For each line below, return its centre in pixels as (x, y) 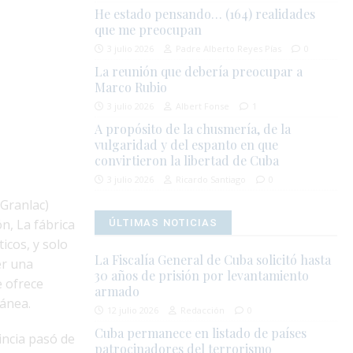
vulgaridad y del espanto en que (187, 145)
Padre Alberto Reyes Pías (229, 49)
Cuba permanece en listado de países (201, 333)
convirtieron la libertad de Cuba (187, 161)
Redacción (203, 310)
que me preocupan (149, 30)
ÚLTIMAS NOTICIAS (163, 223)
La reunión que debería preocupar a (199, 72)
